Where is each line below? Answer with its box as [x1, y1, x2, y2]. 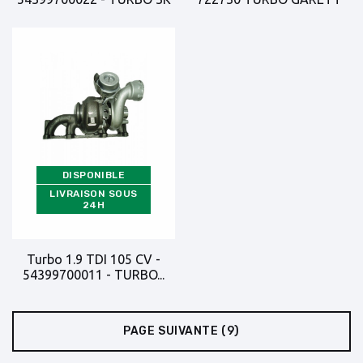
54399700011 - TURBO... [23, 267, 164, 282]
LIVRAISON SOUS [49, 187, 138, 199]
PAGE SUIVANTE [123, 324, 219, 338]
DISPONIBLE [62, 169, 126, 181]
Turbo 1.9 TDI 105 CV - [27, 252, 160, 267]
